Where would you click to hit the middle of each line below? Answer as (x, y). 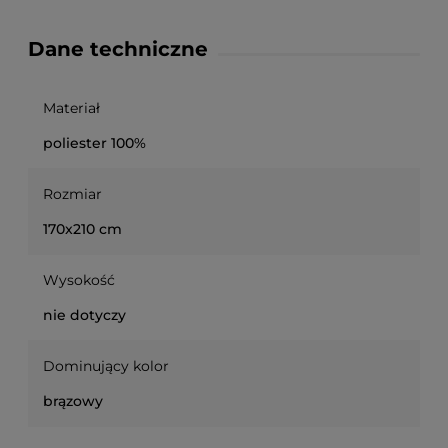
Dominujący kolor (106, 366)
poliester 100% (94, 143)
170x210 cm (82, 229)
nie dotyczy (84, 315)
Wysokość (79, 280)
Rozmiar (72, 194)
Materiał (71, 108)
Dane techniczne (118, 49)
